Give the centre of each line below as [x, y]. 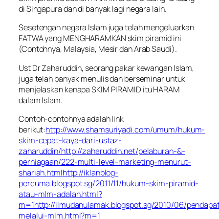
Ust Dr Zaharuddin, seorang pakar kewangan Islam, [107, 68]
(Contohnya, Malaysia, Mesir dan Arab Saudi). [98, 49]
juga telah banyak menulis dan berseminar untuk [102, 78]
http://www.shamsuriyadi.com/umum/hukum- [125, 129]
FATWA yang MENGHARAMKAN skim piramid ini [100, 38]
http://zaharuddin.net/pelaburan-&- [123, 151]
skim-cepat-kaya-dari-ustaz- [70, 140]
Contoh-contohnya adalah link [71, 119]
